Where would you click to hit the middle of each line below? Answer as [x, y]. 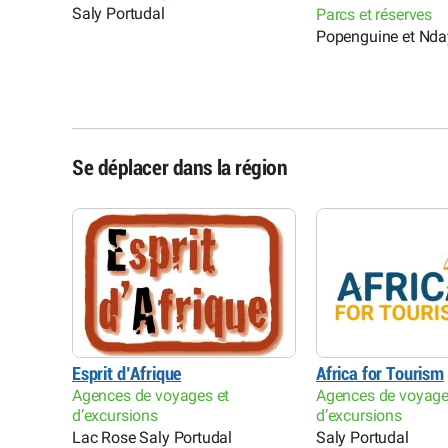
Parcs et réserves [374, 15]
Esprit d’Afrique [127, 373]
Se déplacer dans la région [180, 168]
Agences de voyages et [151, 395]
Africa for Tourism [380, 373]
